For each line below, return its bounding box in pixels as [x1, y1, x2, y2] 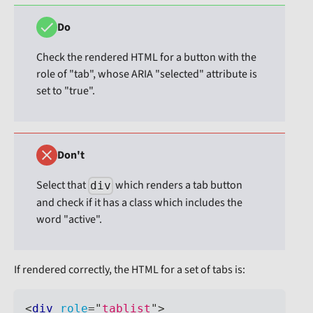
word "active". [36, 212, 102, 228]
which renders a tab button [113, 177, 243, 194]
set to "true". [36, 83, 95, 99]
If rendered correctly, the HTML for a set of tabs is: [14, 262, 245, 278]
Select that [36, 177, 88, 194]
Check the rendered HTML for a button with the [36, 50, 256, 66]
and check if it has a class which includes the [36, 195, 242, 211]
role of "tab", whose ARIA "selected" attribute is [36, 66, 257, 82]
